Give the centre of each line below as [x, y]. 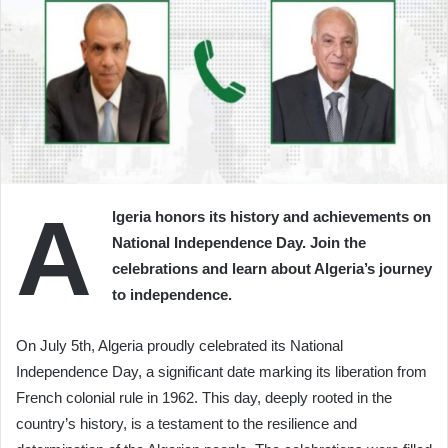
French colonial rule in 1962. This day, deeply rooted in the [204, 398]
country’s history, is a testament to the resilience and [186, 424]
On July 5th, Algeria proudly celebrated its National [179, 346]
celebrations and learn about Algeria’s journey [272, 269]
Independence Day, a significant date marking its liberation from [221, 372]
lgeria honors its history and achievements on [271, 217]
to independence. [172, 295]
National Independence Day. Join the [239, 243]
